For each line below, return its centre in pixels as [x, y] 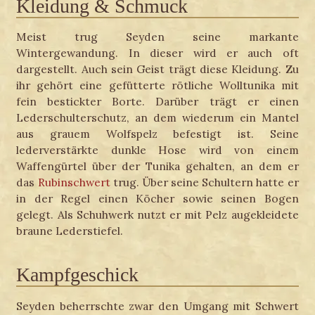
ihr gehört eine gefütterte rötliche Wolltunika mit [157, 85]
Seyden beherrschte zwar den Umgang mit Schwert [157, 306]
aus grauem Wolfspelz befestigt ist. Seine [157, 134]
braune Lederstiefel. [70, 231]
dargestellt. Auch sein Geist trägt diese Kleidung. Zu [157, 69]
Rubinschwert [74, 182]
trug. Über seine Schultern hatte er [204, 182]
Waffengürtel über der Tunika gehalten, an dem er [157, 166]
